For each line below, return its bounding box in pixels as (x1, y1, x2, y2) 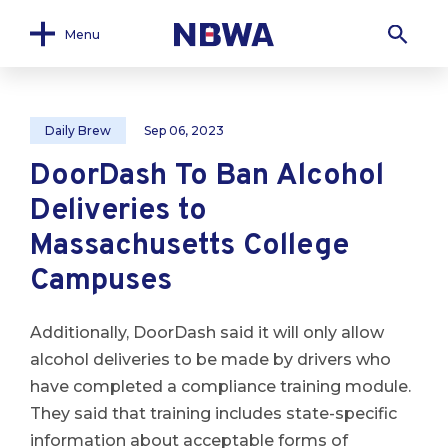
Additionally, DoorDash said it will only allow (30, 323, 384, 342)
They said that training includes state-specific (30, 404, 397, 423)
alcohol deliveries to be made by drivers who (30, 350, 391, 369)
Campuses (30, 263, 172, 300)
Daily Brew (45, 123, 111, 138)
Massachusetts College (30, 228, 349, 265)
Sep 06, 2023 (144, 123, 224, 138)
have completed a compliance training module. (30, 377, 411, 396)
